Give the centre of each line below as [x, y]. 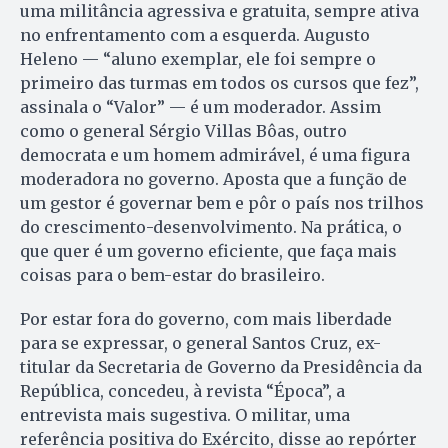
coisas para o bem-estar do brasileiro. [172, 274]
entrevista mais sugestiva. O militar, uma [185, 414]
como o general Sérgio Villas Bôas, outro [183, 130]
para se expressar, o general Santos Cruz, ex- [200, 342]
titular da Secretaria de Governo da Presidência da [221, 366]
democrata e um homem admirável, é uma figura [215, 154]
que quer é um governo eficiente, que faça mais [208, 250]
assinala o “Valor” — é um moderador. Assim [200, 106]
